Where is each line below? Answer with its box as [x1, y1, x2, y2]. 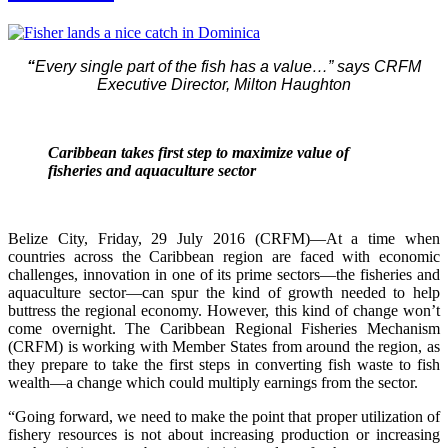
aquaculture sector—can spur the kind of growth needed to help [8, 283, 440, 301]
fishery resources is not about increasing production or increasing [8, 425, 440, 443]
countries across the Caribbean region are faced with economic [8, 247, 440, 265]
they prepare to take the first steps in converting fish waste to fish [8, 355, 440, 373]
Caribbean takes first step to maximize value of [48, 143, 349, 161]
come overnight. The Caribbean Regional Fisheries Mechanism [8, 319, 440, 337]
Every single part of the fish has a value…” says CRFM [35, 57, 421, 75]
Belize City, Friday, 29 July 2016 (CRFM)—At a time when [8, 229, 440, 247]
